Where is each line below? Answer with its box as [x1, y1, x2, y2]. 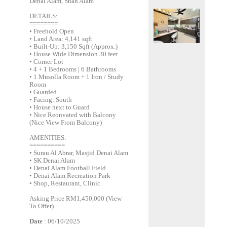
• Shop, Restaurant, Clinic [29, 180, 101, 187]
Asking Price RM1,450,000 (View [29, 195, 122, 202]
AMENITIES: [29, 134, 67, 141]
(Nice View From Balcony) [29, 119, 102, 126]
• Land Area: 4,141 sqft [29, 35, 93, 43]
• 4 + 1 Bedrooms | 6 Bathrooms [29, 66, 117, 73]
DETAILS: [29, 13, 58, 20]
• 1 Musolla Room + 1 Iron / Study [29, 73, 124, 81]
